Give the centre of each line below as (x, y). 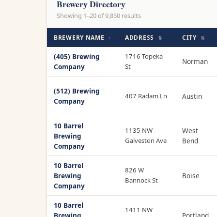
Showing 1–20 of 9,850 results (99, 16)
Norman (195, 61)
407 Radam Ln (146, 96)
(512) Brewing (77, 91)
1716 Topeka (144, 56)
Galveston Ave (146, 140)
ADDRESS (140, 37)
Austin (192, 96)
